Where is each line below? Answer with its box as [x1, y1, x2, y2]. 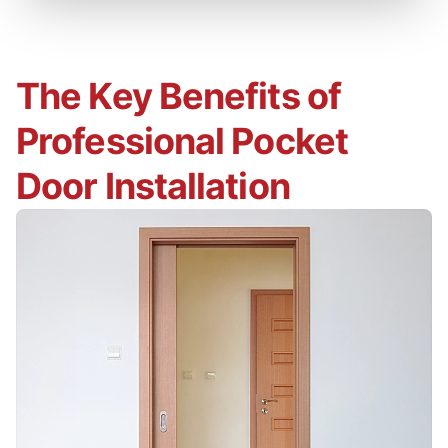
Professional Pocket [16, 118, 348, 163]
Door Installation [16, 163, 290, 208]
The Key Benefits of [16, 73, 341, 118]
